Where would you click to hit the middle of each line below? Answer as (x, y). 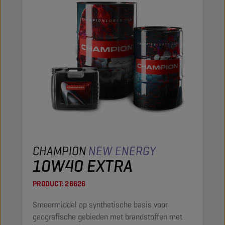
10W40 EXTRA (83, 166)
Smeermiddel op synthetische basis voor (100, 205)
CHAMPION (60, 151)
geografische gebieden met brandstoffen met (107, 217)
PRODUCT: (48, 184)
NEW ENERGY (122, 151)
